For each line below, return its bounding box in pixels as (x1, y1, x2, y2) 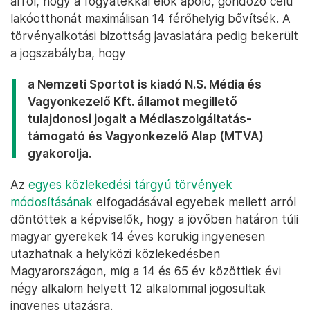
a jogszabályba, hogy (10, 46, 126, 61)
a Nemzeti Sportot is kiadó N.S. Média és (28, 77, 262, 92)
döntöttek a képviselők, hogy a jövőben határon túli (10, 212, 298, 227)
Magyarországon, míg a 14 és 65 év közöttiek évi (10, 264, 281, 279)
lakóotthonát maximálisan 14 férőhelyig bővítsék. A (10, 11, 291, 26)
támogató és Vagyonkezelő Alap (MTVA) (28, 129, 264, 144)
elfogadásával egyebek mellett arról (93, 194, 296, 210)
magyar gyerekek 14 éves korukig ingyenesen (10, 229, 265, 244)
